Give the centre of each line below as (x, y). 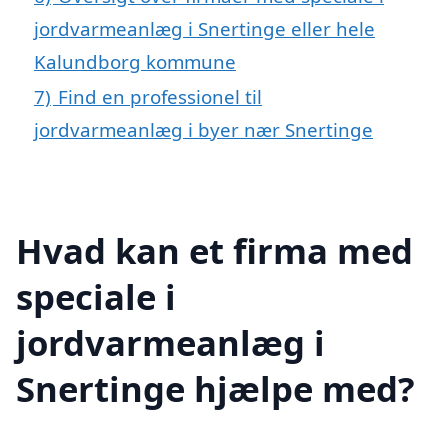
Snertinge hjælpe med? (215, 389)
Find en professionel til (160, 96)
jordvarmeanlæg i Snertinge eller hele (204, 28)
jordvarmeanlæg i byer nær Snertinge (203, 129)
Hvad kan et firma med (214, 251)
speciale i (96, 297)
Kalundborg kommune (135, 61)
